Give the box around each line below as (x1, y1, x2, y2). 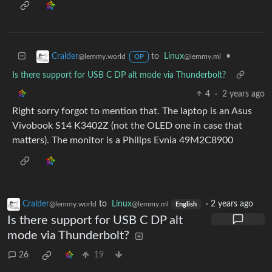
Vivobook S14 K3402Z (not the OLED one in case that (12, 120, 242, 131)
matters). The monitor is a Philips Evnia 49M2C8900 (12, 135, 233, 145)
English (175, 201, 197, 208)
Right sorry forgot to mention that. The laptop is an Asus (12, 106, 252, 116)
